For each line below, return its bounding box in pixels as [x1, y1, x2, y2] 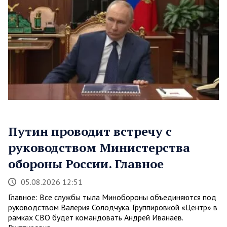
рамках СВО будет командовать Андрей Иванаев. [8, 212, 183, 223]
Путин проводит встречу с [8, 123, 172, 140]
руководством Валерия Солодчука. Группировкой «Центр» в [8, 202, 217, 213]
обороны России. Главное [8, 156, 164, 172]
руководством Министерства [8, 139, 190, 156]
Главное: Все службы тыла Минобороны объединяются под [8, 192, 216, 203]
